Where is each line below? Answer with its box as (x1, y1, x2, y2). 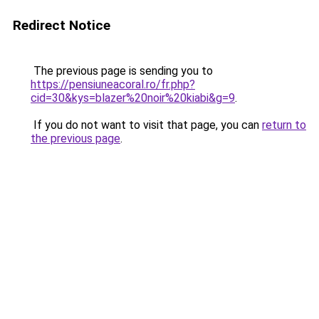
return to (262, 118, 306, 132)
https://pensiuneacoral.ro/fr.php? (31, 78, 195, 91)
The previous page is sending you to (31, 64, 213, 78)
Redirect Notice (13, 17, 110, 33)
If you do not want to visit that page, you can (31, 118, 262, 132)
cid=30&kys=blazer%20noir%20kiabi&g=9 (31, 91, 235, 105)
